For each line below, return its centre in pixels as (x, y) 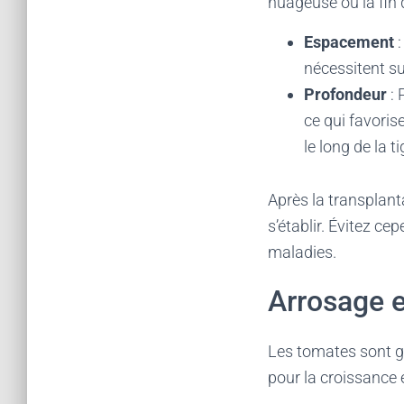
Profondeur (345, 94)
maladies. (302, 252)
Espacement (349, 42)
